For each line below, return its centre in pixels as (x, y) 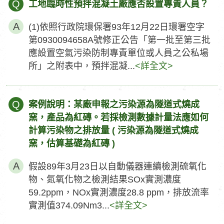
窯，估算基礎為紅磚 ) (72, 143)
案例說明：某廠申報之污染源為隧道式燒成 (114, 104)
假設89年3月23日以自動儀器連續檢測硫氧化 (117, 166)
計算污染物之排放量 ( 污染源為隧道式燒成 (113, 130)
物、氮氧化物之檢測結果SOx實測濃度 (105, 179)
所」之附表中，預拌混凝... (82, 66)
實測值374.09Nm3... (69, 205)
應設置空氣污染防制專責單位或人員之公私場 (118, 53)
